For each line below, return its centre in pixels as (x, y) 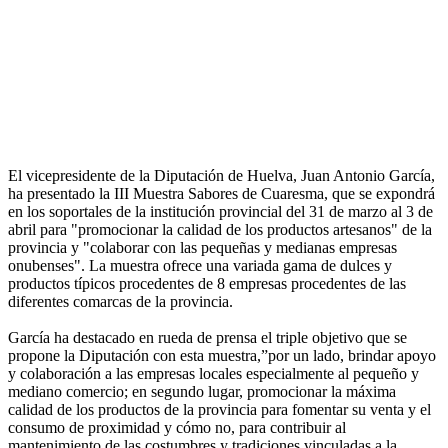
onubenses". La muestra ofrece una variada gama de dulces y (200, 266)
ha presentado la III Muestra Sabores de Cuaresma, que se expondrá (221, 194)
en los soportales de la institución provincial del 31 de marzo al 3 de (220, 212)
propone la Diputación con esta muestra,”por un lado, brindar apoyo (222, 356)
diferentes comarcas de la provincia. (120, 302)
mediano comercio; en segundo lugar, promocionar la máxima (202, 392)
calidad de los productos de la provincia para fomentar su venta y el (219, 410)
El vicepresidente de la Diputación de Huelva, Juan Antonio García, (221, 176)
